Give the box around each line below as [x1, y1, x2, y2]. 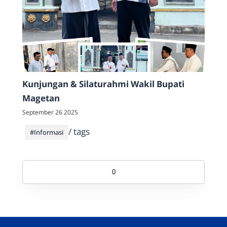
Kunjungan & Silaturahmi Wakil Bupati [22, 78, 185, 90]
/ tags [68, 126, 90, 138]
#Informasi [30, 128, 64, 137]
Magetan [22, 92, 60, 104]
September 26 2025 [22, 108, 79, 117]
